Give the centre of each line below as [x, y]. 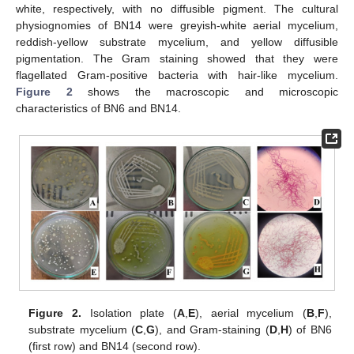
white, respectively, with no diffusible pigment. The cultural [177, 9]
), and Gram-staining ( [212, 329]
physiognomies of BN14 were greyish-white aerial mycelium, [177, 26]
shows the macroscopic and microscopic [205, 92]
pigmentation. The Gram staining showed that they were [177, 59]
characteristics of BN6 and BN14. [98, 109]
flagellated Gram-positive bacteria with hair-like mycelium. [177, 75]
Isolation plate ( [129, 313]
